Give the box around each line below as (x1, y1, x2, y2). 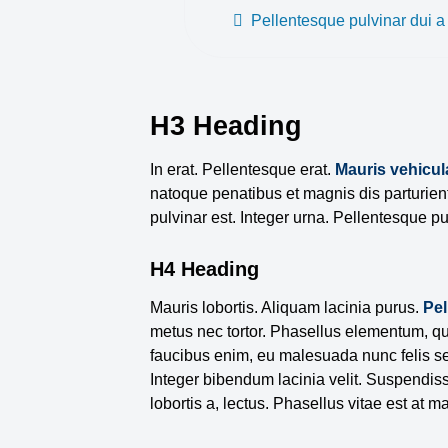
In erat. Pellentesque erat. (150, 161, 336, 179)
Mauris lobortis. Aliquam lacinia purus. (150, 299, 424, 317)
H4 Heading (150, 258, 260, 281)
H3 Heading (150, 110, 303, 142)
